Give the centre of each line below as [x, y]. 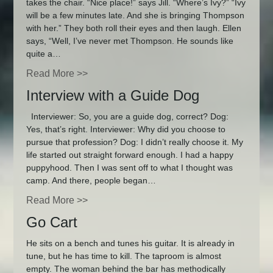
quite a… [43, 54]
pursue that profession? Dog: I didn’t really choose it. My [134, 142]
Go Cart [51, 222]
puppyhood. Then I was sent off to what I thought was [129, 167]
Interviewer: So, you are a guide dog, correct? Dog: [127, 116]
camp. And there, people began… [91, 180]
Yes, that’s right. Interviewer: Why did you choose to [126, 129]
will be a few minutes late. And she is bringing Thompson [135, 16]
